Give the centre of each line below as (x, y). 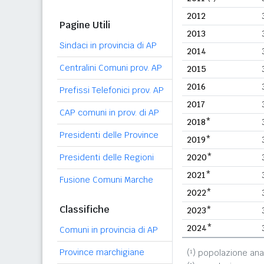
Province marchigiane (102, 252)
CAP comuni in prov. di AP (109, 113)
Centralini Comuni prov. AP (111, 68)
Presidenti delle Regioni (107, 157)
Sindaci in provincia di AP (108, 45)
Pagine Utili (85, 25)
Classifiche (85, 209)
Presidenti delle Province (109, 135)
